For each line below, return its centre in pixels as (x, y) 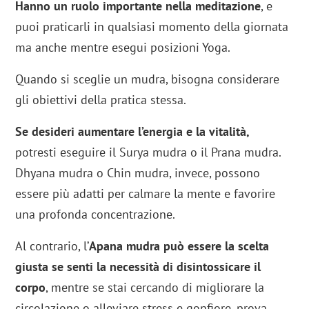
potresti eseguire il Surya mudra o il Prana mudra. (148, 152)
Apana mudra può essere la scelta (179, 246)
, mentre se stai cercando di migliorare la (155, 288)
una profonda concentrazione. (96, 215)
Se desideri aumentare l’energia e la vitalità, (133, 132)
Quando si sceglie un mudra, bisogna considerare (148, 79)
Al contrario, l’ (52, 246)
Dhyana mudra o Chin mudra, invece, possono (138, 173)
